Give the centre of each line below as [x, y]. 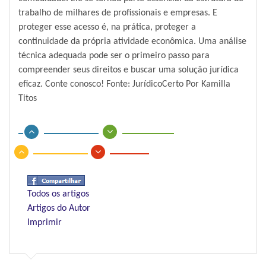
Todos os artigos [58, 194]
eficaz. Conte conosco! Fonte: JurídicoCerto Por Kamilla [124, 85]
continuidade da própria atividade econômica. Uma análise [132, 42]
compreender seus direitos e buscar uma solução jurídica [129, 70]
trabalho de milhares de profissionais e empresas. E [118, 13]
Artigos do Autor [59, 209]
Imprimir [45, 223]
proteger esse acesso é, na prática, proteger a [107, 28]
